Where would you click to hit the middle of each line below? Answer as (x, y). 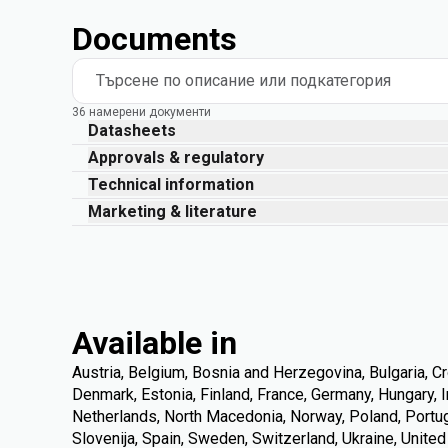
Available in (154, 343)
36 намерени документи (141, 112)
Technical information (171, 184)
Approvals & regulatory (176, 157)
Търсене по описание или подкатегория (243, 80)
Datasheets (132, 130)
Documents (154, 39)
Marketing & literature (172, 211)
